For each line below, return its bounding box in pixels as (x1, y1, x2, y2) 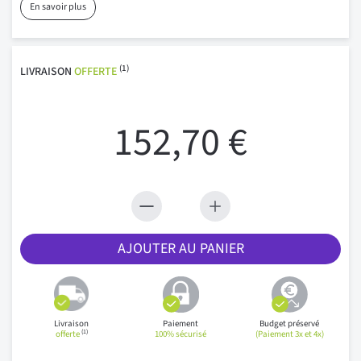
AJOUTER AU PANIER (117, 238, 244, 259)
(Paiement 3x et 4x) (255, 327, 324, 340)
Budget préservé (259, 317, 320, 330)
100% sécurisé (155, 327, 206, 340)
